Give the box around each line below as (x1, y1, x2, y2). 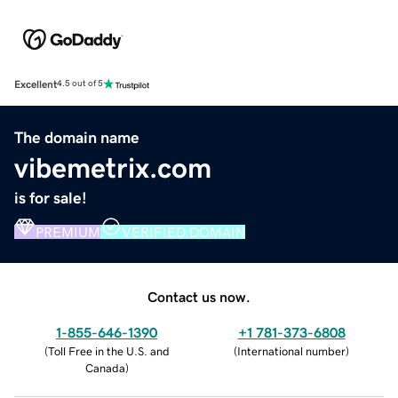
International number (237, 345, 346, 357)
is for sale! (14, 189, 87, 206)
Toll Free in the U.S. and (47, 345, 170, 357)
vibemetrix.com (14, 153, 211, 182)
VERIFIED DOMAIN (122, 224, 245, 239)
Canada (84, 362, 125, 374)
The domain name (14, 129, 139, 146)
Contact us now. (147, 289, 251, 304)
